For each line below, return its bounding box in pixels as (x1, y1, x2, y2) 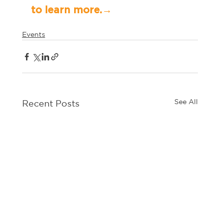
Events (22, 30, 45, 39)
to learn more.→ (111, 5, 129, 16)
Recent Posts (22, 98, 80, 109)
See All (174, 98, 198, 106)
